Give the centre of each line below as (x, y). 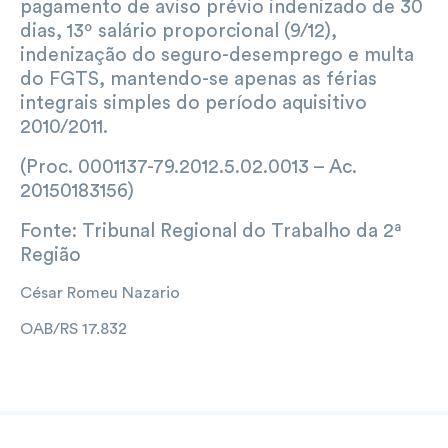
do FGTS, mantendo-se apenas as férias (198, 78)
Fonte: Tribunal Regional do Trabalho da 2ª (211, 230)
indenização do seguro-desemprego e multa (217, 54)
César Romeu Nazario (100, 292)
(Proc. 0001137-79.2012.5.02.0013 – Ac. (188, 166)
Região (50, 254)
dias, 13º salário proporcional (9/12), (178, 30)
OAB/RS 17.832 (73, 328)
